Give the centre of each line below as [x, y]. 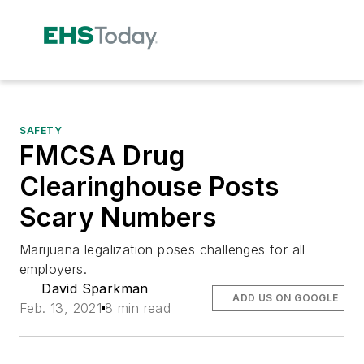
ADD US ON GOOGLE [286, 297]
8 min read [138, 308]
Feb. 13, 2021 [61, 308]
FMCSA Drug [102, 155]
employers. [54, 269]
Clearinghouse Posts [149, 186]
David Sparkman [95, 288]
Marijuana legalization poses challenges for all [162, 249]
